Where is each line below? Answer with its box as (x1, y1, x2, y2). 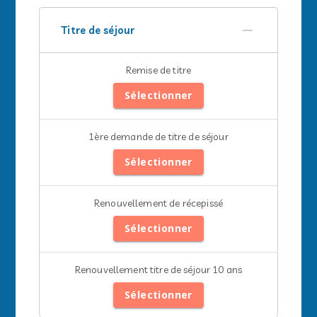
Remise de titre (125, 64, 192, 76)
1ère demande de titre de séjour (88, 130, 229, 142)
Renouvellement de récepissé (94, 197, 223, 209)
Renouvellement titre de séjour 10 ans (74, 263, 243, 275)
